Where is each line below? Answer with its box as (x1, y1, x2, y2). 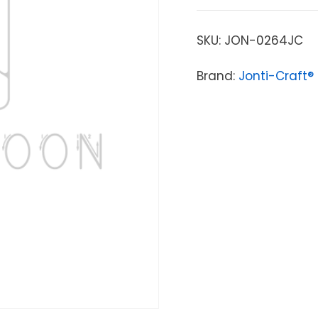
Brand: (196, 67, 238, 84)
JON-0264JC (224, 31, 303, 49)
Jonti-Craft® (238, 67, 314, 84)
